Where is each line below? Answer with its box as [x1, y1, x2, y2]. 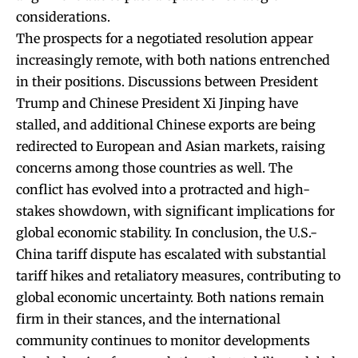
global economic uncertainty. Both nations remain [16, 288, 324, 305]
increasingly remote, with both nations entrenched [16, 51, 330, 68]
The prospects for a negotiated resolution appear [16, 30, 313, 46]
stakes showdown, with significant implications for [16, 202, 335, 219]
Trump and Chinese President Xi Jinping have [16, 94, 298, 111]
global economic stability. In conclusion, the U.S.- [16, 224, 317, 241]
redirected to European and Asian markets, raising [16, 137, 325, 154]
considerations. [16, 8, 110, 25]
